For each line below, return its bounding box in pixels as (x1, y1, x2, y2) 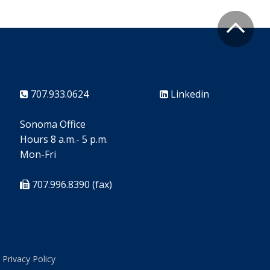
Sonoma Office (20, 118, 86, 131)
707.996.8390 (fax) (30, 178, 113, 191)
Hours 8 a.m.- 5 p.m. (20, 133, 108, 146)
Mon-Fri (20, 148, 57, 161)
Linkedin (168, 87, 210, 101)
